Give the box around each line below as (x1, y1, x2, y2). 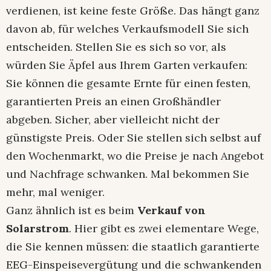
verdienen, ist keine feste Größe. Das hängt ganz (6, 4, 260, 18)
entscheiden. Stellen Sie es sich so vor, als (6, 40, 226, 54)
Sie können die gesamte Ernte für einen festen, (6, 76, 250, 91)
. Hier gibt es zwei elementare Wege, (69, 221, 259, 236)
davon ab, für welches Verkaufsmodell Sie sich (6, 22, 249, 36)
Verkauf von (137, 203, 206, 218)
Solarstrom (6, 221, 69, 236)
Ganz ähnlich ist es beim (6, 203, 137, 218)
